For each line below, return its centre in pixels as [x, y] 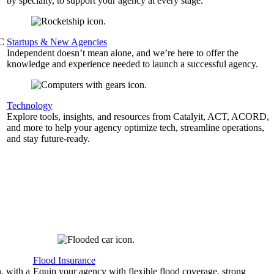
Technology [29, 106]
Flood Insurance [64, 260]
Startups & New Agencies [57, 42]
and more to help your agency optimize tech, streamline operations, [135, 128]
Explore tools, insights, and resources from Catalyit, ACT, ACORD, [138, 117]
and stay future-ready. [48, 139]
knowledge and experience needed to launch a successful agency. [132, 64]
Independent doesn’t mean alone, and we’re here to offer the [122, 53]
